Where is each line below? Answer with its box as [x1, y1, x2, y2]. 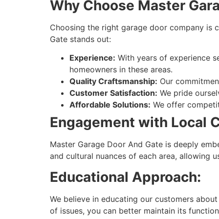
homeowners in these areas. [69, 65, 173, 75]
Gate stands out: [50, 34, 111, 44]
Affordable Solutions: [69, 100, 151, 110]
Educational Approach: [50, 168, 201, 185]
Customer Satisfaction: [69, 88, 157, 98]
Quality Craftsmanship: [69, 76, 157, 87]
